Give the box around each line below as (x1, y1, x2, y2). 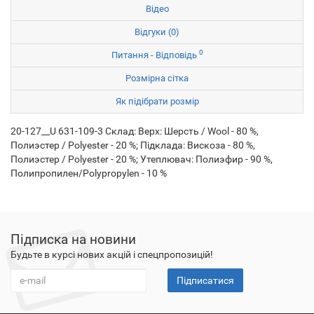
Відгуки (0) (135, 27, 179, 37)
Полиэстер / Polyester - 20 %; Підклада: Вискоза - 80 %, (11, 139, 255, 151)
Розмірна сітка (125, 73, 189, 83)
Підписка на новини (11, 231, 136, 247)
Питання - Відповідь (111, 50, 199, 60)
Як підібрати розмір (115, 96, 199, 107)
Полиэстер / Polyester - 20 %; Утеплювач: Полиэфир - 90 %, (11, 153, 273, 165)
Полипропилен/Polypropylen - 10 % (11, 168, 167, 179)
